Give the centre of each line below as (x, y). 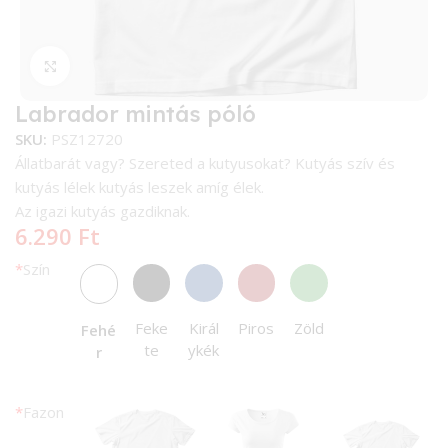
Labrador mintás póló (136, 114)
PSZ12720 (87, 139)
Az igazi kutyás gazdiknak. (103, 211)
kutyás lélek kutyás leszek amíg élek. (140, 187)
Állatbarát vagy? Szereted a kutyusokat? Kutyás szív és (205, 163)
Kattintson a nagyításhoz (158, 65)
